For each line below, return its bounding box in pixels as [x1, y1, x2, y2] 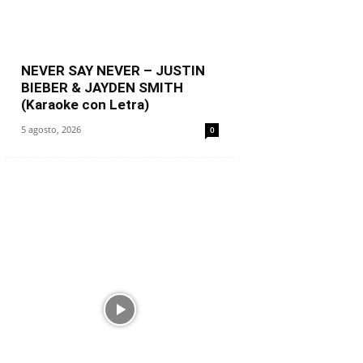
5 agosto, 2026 [21, 123, 81, 135]
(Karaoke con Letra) [21, 96, 149, 113]
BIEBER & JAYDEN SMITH [21, 79, 183, 96]
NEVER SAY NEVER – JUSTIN [21, 62, 205, 79]
